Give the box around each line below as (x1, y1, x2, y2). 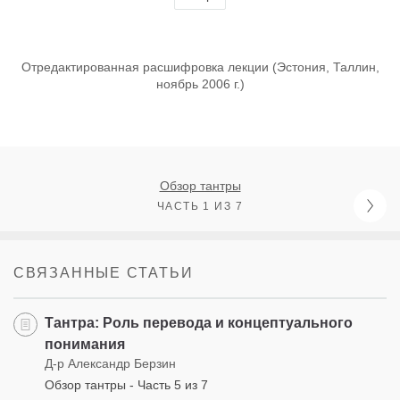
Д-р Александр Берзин (45, 355, 176, 371)
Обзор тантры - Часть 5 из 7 (45, 377, 208, 392)
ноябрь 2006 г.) (155, 76, 245, 91)
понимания (45, 336, 125, 352)
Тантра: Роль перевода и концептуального (45, 314, 353, 330)
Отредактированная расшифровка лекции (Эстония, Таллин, (21, 59, 379, 74)
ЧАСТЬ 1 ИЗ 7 (156, 199, 244, 212)
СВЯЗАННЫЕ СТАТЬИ (13, 264, 194, 280)
